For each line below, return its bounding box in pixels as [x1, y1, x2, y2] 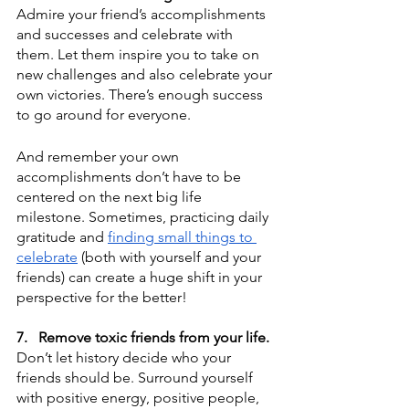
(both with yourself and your [78, 247, 265, 266]
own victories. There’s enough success [16, 85, 267, 103]
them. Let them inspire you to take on [16, 45, 263, 63]
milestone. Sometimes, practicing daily [16, 207, 272, 225]
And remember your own [16, 147, 183, 165]
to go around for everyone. [16, 105, 191, 123]
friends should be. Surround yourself [16, 368, 257, 386]
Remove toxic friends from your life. [38, 328, 269, 346]
